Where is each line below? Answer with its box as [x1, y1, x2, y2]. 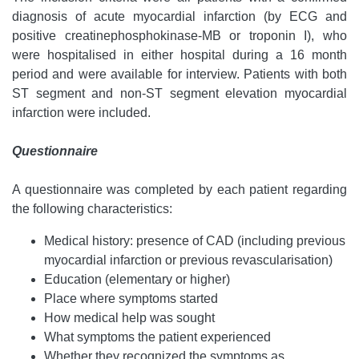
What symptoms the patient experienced [44, 330, 271, 345]
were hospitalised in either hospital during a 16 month [12, 48, 347, 63]
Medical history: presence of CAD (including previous [44, 234, 345, 248]
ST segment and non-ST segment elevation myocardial [12, 87, 347, 101]
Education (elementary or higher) [44, 272, 230, 287]
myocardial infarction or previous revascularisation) [44, 253, 333, 268]
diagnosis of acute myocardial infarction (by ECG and [12, 10, 347, 24]
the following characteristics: [12, 202, 172, 216]
